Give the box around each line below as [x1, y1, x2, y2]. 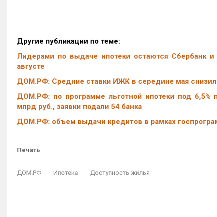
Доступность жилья [90, 169, 150, 176]
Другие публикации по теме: [17, 37, 120, 46]
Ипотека [53, 169, 78, 176]
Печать [17, 146, 40, 154]
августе [17, 62, 45, 71]
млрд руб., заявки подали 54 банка [17, 102, 142, 111]
